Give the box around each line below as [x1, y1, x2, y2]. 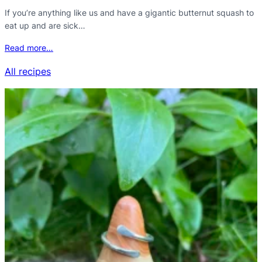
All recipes [5, 65, 51, 78]
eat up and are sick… [5, 20, 85, 30]
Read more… [5, 42, 53, 53]
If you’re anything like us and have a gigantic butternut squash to [5, 7, 254, 18]
